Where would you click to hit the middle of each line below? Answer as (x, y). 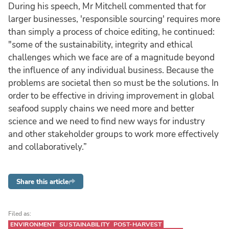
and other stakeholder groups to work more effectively (113, 134)
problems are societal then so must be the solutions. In (113, 83)
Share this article (42, 181)
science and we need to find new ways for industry (107, 121)
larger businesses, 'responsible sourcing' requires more (114, 19)
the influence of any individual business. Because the (111, 70)
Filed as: (20, 214)
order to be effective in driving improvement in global (111, 96)
